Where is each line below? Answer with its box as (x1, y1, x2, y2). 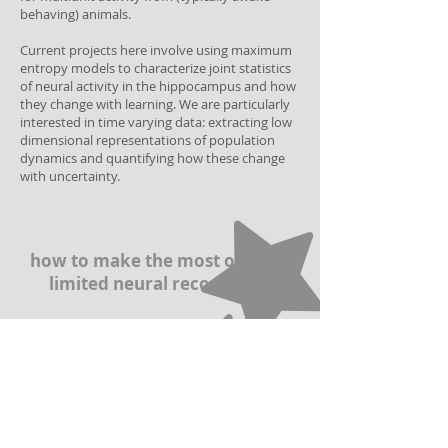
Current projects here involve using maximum (20, 41, 292, 59)
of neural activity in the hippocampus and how (20, 77, 296, 95)
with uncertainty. (20, 167, 120, 185)
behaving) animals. (20, 5, 131, 23)
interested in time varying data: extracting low (20, 113, 292, 131)
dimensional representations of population (20, 131, 275, 149)
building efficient (20, 377, 163, 400)
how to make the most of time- (30, 249, 290, 272)
